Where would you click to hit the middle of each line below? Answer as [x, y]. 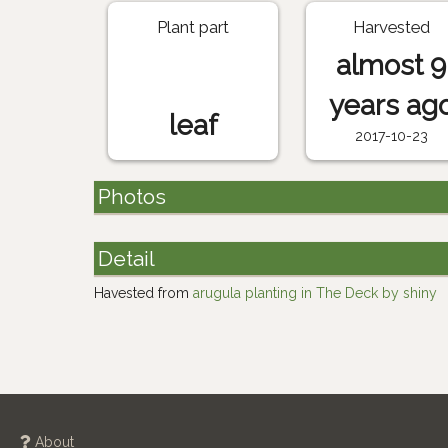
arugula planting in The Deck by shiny [315, 292]
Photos [132, 197]
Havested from [144, 292]
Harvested [391, 27]
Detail [127, 258]
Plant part [193, 27]
